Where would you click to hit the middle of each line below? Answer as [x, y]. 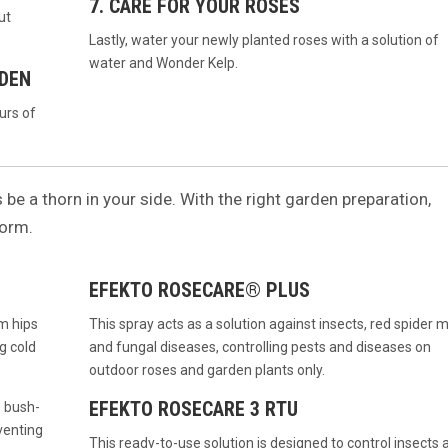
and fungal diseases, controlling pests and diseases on [259, 347]
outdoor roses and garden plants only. [206, 370]
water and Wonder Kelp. [163, 63]
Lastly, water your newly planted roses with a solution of [263, 40]
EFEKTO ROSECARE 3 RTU [193, 409]
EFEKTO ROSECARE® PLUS [199, 290]
